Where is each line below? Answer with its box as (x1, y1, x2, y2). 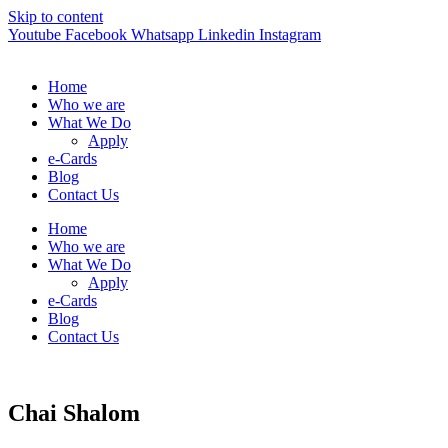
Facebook (65, 26, 127, 43)
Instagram (259, 26, 321, 43)
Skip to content (8, 8, 103, 25)
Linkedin (198, 26, 255, 43)
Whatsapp (131, 26, 194, 43)
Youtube (8, 26, 61, 43)
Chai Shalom (8, 399, 140, 426)
